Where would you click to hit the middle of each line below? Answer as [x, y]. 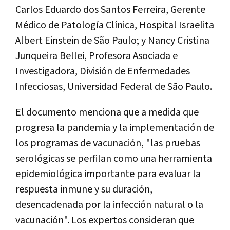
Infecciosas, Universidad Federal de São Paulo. [114, 87]
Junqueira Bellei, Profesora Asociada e [97, 56]
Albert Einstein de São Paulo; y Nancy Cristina [112, 40]
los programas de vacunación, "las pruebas [108, 143]
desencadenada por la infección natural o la [109, 205]
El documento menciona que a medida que [107, 112]
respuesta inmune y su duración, [84, 189]
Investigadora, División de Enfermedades [103, 71]
